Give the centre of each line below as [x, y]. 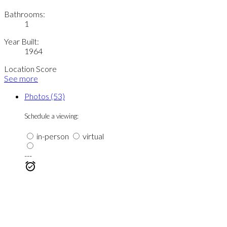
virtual [92, 136]
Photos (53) [45, 96]
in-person [52, 136]
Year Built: [22, 42]
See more [21, 79]
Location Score [30, 69]
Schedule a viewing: [51, 116]
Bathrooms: [25, 14]
